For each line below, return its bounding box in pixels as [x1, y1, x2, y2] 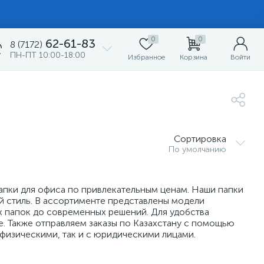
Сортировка [174, 133, 226, 144]
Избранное [127, 53, 165, 61]
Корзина [179, 53, 207, 61]
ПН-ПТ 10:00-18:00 [10, 50, 85, 60]
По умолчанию [169, 144, 226, 154]
